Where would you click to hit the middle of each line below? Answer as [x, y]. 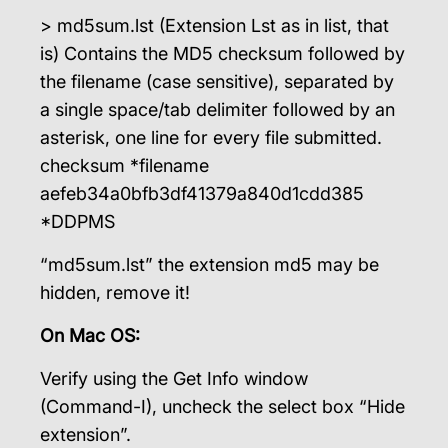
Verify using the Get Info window [174, 378]
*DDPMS [77, 221]
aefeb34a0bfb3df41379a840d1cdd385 [202, 193]
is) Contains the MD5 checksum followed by [222, 53]
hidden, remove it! [115, 292]
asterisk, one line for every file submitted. [211, 137]
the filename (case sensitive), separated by [217, 81]
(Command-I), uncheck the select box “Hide [222, 406]
